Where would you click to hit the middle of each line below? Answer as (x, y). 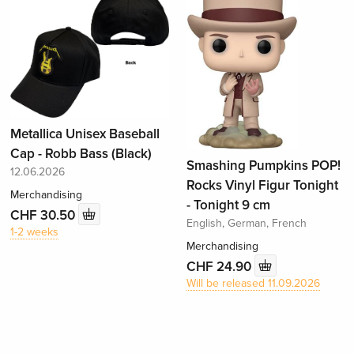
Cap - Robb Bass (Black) (81, 154)
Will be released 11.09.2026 (253, 284)
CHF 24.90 (220, 266)
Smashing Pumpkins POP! (263, 166)
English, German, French (246, 224)
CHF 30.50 (45, 215)
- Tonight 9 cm (228, 205)
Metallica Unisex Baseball (85, 134)
